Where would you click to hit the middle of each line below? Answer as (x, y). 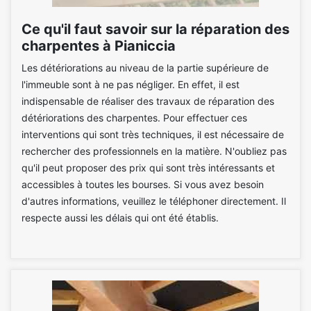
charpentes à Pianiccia (99, 46)
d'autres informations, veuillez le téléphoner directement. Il (154, 201)
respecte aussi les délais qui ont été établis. (120, 218)
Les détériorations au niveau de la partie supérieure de (145, 68)
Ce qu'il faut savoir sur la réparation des (155, 29)
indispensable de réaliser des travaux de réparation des (148, 101)
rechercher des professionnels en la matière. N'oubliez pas (154, 151)
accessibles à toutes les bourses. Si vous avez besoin (143, 184)
